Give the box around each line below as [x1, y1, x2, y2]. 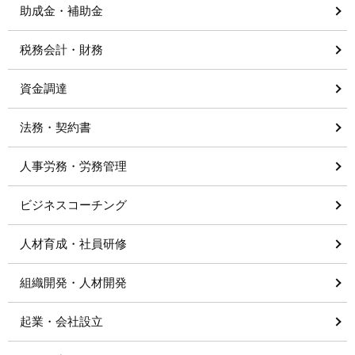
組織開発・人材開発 [20, 275, 127, 289]
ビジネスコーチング [20, 197, 127, 212]
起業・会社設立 [20, 314, 103, 328]
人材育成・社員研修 [20, 236, 127, 250]
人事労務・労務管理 [20, 158, 127, 173]
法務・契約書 [20, 120, 91, 134]
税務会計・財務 [20, 42, 103, 56]
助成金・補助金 [20, 3, 103, 17]
